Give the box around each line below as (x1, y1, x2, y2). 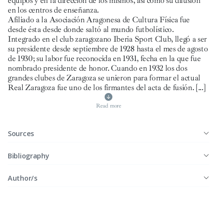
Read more (96, 102, 121, 109)
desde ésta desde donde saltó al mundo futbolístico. (8, 24, 174, 34)
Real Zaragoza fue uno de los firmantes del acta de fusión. (8, 82, 194, 93)
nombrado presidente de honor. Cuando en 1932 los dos (8, 63, 187, 73)
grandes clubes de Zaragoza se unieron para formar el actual (8, 73, 201, 83)
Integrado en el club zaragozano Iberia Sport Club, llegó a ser (8, 34, 207, 44)
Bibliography (8, 151, 49, 160)
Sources (8, 129, 34, 138)
